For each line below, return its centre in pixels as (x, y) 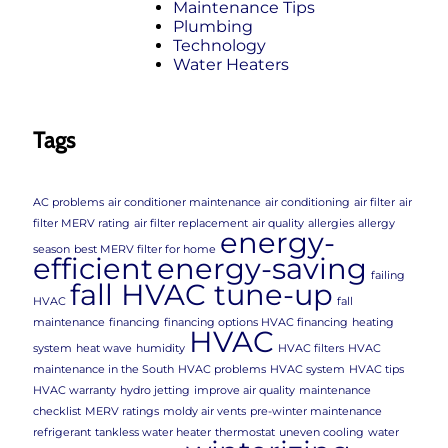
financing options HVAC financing (256, 322)
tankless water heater (153, 432)
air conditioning (307, 202)
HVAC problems (222, 369)
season (51, 249)
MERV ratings (122, 411)
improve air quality (244, 390)
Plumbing (213, 26)
